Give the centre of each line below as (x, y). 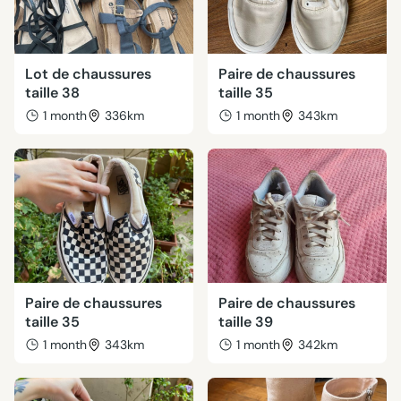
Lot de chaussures (88, 74)
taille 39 (246, 322)
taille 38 (52, 93)
